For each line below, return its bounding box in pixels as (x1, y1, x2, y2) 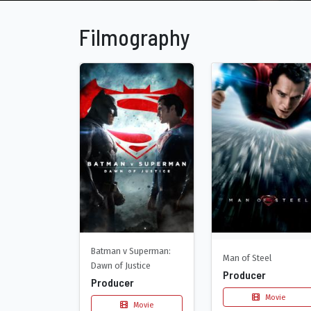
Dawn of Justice (91, 259, 151, 271)
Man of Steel (223, 252, 271, 264)
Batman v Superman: (91, 244, 171, 257)
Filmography (79, 24, 190, 51)
